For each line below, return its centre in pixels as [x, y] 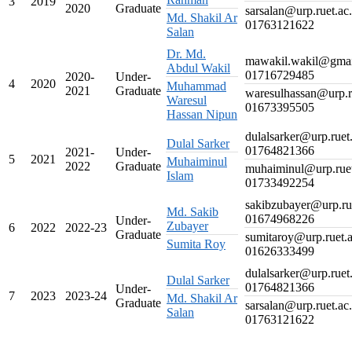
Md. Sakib [192, 212]
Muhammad [196, 86]
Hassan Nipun [202, 115]
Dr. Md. [186, 54]
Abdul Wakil [198, 68]
